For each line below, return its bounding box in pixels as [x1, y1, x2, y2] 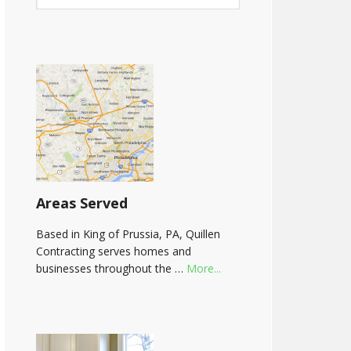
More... [186, 261, 221, 276]
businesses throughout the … [36, 261, 186, 276]
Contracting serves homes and [36, 244, 191, 259]
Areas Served [36, 194, 128, 212]
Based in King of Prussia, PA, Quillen [36, 226, 220, 241]
